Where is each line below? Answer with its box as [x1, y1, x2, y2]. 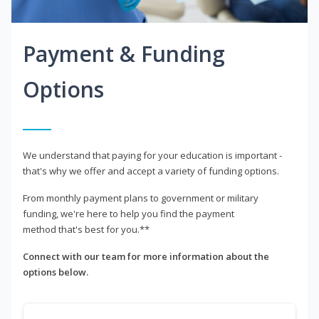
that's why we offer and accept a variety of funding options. [23, 164, 279, 178]
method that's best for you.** [23, 223, 150, 236]
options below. [23, 266, 88, 279]
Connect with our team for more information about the [23, 250, 269, 263]
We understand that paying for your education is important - [23, 149, 282, 162]
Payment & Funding [23, 39, 225, 69]
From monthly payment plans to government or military [23, 192, 258, 205]
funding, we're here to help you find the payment [23, 207, 234, 221]
